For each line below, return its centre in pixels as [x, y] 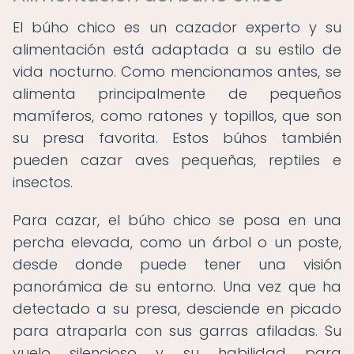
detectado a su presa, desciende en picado [177, 309]
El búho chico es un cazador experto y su [177, 27]
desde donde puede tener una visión [177, 264]
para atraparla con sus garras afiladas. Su [177, 331]
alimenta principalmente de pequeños [177, 94]
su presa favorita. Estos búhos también [177, 138]
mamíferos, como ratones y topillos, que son [177, 116]
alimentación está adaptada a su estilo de [177, 49]
